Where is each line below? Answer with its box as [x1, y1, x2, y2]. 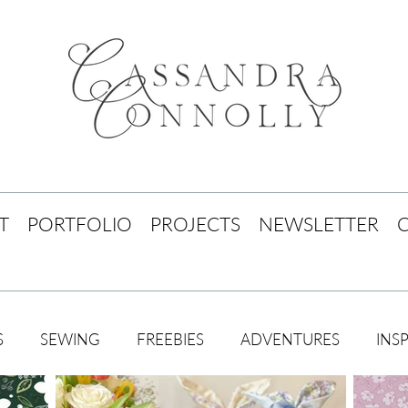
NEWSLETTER [259, 212, 379, 235]
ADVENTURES [240, 329, 340, 349]
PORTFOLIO [27, 212, 132, 235]
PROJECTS [150, 212, 240, 235]
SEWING [40, 329, 100, 349]
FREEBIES [137, 329, 204, 349]
